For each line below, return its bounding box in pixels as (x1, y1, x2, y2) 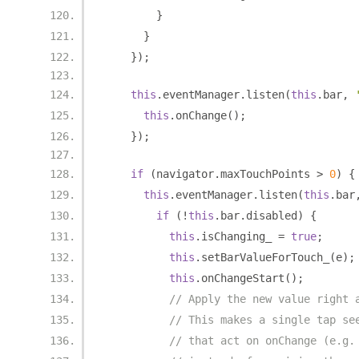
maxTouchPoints (220, 167, 317, 180)
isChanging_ (201, 230, 278, 243)
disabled (246, 209, 297, 222)
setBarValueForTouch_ (201, 251, 329, 264)
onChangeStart (201, 272, 284, 284)
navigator (156, 167, 214, 180)
